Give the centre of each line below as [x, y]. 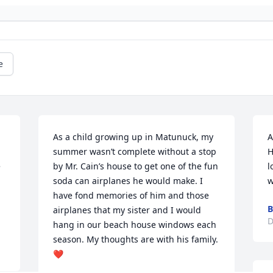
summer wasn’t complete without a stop [135, 152]
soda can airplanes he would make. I [128, 181]
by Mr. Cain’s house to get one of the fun [136, 166]
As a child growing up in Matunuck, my [133, 137]
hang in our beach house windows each [135, 225]
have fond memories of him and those [131, 196]
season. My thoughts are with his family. [136, 239]
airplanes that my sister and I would [127, 210]
